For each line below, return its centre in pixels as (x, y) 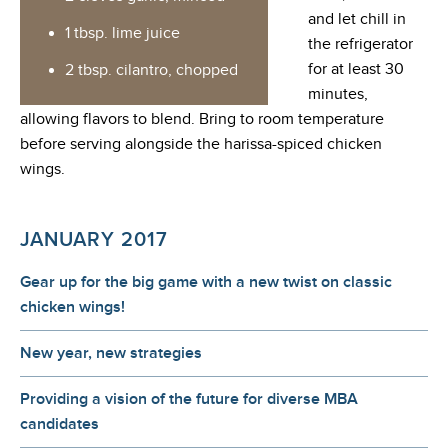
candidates (59, 425)
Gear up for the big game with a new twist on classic (206, 283)
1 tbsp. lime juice (122, 33)
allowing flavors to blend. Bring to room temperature (202, 120)
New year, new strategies (111, 354)
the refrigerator (360, 45)
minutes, (338, 95)
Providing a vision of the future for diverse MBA (189, 400)
